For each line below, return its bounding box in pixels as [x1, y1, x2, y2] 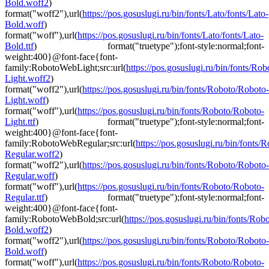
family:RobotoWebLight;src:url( [5, 62, 126, 73]
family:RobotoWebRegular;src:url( [5, 138, 136, 149]
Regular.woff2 [5, 149, 59, 160]
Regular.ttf [5, 192, 44, 203]
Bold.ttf [5, 41, 34, 52]
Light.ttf [5, 116, 35, 127]
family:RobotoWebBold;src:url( [5, 214, 124, 225]
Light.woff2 [5, 73, 50, 84]
